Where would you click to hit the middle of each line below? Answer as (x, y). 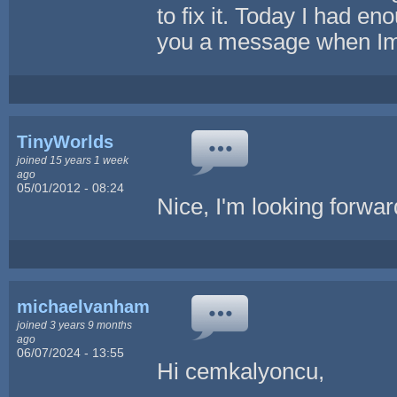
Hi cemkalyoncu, (241, 371)
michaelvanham (84, 306)
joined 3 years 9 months (75, 324)
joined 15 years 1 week (73, 160)
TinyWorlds (66, 141)
